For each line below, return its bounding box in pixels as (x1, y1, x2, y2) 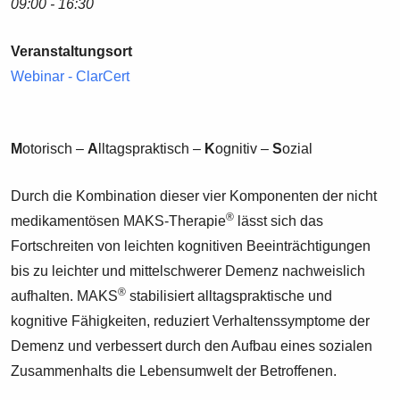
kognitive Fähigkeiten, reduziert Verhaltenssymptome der (11, 312, 371, 329)
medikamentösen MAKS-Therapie (11, 212, 227, 229)
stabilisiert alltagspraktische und (126, 287, 333, 304)
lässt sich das (234, 212, 324, 229)
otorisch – (22, 140, 88, 156)
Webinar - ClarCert (11, 68, 130, 84)
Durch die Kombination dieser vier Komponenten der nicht (11, 187, 378, 204)
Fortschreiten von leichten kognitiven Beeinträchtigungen (11, 237, 371, 254)
